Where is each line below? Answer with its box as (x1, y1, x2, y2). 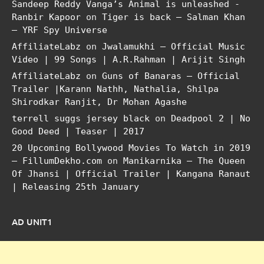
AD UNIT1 (12, 215, 52, 227)
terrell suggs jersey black (12, 113, 150, 124)
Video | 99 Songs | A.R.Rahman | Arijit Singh (12, 54, 245, 65)
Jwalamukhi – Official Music (102, 41, 245, 52)
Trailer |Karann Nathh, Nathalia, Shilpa (12, 83, 219, 94)
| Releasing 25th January (12, 181, 139, 192)
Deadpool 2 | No (171, 113, 250, 124)
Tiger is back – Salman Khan (102, 11, 245, 22)
